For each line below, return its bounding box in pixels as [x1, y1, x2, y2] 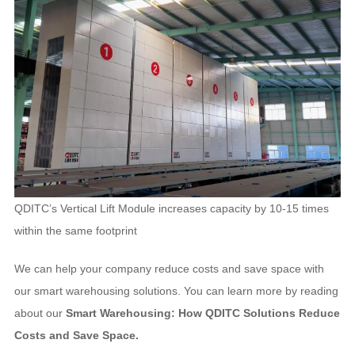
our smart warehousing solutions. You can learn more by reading [13, 284, 338, 297]
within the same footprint [14, 224, 137, 237]
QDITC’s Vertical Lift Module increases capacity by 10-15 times [14, 202, 329, 215]
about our [13, 307, 66, 319]
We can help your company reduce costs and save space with [13, 262, 324, 275]
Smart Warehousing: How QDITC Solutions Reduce [65, 307, 340, 319]
